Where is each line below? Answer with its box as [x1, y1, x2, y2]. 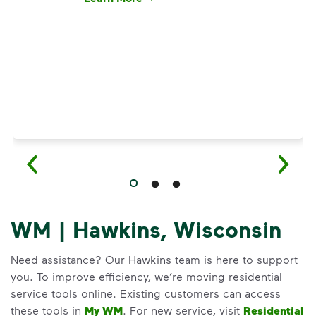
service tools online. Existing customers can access [11, 286, 281, 300]
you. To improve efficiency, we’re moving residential [11, 269, 282, 283]
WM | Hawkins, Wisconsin [11, 215, 281, 243]
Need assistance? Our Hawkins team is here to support [11, 253, 298, 266]
